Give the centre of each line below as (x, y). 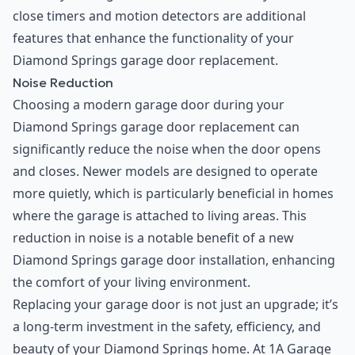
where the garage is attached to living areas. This (160, 216)
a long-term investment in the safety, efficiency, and (167, 327)
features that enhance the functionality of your (153, 38)
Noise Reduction (63, 83)
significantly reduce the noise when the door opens (167, 149)
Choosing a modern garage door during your (149, 105)
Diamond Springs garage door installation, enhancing (174, 260)
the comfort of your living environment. (132, 282)
